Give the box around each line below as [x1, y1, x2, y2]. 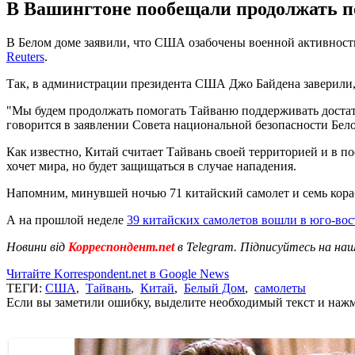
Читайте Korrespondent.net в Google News [6, 266, 229, 281]
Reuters [6, 49, 44, 63]
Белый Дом [184, 281, 245, 295]
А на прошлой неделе [6, 212, 127, 227]
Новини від [6, 239, 65, 254]
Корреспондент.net [65, 239, 177, 254]
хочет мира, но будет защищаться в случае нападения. [6, 158, 296, 173]
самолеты [254, 281, 306, 295]
